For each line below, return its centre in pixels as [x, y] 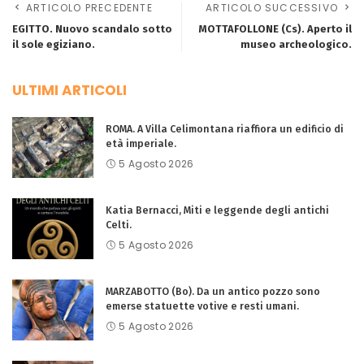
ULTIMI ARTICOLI [69, 90]
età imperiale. [141, 143]
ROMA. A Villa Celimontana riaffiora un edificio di [225, 129]
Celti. [119, 225]
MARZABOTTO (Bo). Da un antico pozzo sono [213, 291]
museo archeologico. [296, 44]
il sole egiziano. [54, 44]
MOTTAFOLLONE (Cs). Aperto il [275, 29]
